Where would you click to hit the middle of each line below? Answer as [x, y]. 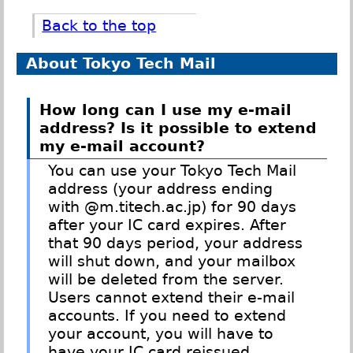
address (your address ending [161, 189]
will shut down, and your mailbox [172, 262]
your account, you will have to [161, 334]
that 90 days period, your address [176, 243]
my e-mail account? [122, 146]
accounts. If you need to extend [167, 316]
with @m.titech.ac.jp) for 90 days [173, 207]
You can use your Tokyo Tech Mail [173, 171]
